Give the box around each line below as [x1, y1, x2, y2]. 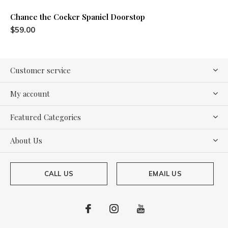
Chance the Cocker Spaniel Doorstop [10, 11, 145, 22]
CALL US [44, 169, 74, 178]
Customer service [10, 65, 71, 75]
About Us [10, 135, 42, 146]
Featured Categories [10, 111, 81, 122]
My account [10, 88, 50, 99]
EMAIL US [149, 169, 182, 178]
